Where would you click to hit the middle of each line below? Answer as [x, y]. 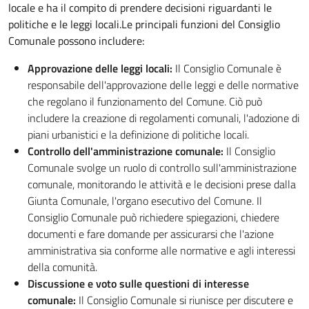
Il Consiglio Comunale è [227, 68]
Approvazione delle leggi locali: [100, 68]
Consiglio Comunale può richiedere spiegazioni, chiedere [153, 217]
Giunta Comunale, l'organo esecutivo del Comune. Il [145, 201]
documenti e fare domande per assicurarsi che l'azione [151, 234]
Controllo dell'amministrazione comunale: [126, 151]
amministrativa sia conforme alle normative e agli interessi [161, 250]
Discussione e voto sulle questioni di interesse [138, 283]
